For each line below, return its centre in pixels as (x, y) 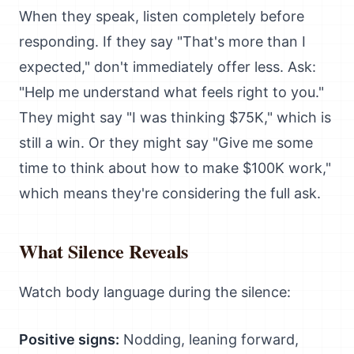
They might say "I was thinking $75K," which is (175, 117)
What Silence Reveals (104, 251)
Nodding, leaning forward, (209, 339)
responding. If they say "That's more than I (162, 41)
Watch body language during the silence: (155, 292)
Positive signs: (69, 339)
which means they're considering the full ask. (170, 193)
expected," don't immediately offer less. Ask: (168, 67)
